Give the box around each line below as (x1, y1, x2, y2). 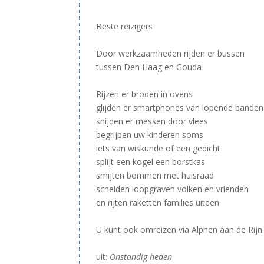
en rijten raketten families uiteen (96, 197, 220, 209)
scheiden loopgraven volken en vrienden (96, 183, 249, 195)
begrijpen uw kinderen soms (96, 129, 204, 141)
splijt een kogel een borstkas (96, 156, 206, 168)
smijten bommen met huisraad (96, 170, 214, 181)
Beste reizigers (96, 21, 153, 32)
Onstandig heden (110, 251, 173, 263)
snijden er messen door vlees (96, 115, 209, 127)
